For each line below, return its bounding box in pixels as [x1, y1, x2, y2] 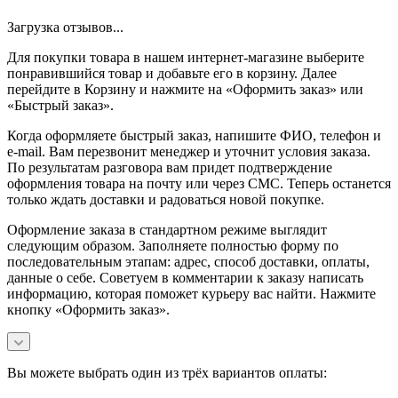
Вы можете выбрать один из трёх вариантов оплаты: [7, 364, 327, 380]
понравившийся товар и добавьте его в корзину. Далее [7, 65, 337, 81]
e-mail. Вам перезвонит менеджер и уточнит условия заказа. [7, 143, 370, 159]
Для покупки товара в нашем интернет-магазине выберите [7, 49, 364, 65]
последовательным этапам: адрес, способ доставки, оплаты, [7, 253, 370, 269]
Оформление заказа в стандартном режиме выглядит [7, 221, 327, 237]
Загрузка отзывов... [7, 19, 123, 35]
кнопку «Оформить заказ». [7, 301, 170, 317]
